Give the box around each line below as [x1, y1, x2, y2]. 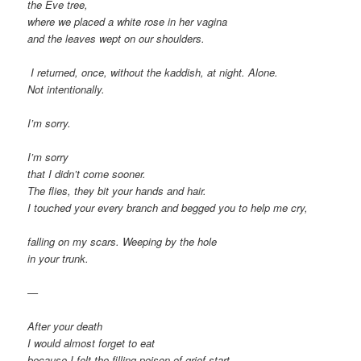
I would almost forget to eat [27, 335, 156, 351]
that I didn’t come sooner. [27, 165, 147, 181]
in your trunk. [27, 251, 89, 266]
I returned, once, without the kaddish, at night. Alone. [31, 64, 279, 80]
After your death [27, 318, 103, 334]
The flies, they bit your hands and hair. [27, 182, 207, 198]
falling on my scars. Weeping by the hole [27, 234, 218, 249]
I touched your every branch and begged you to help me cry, [27, 199, 309, 215]
